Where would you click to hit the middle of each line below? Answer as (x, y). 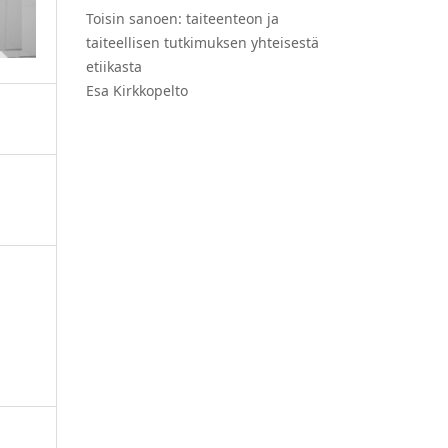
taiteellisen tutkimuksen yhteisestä (202, 42)
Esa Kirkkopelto (137, 90)
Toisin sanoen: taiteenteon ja (182, 18)
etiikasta (114, 66)
